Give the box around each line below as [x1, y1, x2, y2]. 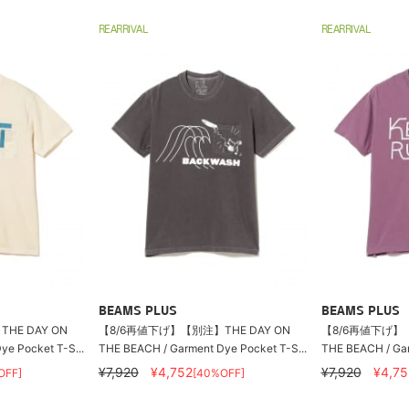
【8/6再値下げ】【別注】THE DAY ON [98, 323, 290, 337]
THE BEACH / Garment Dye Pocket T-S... [98, 341, 307, 355]
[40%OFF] [192, 366, 245, 380]
